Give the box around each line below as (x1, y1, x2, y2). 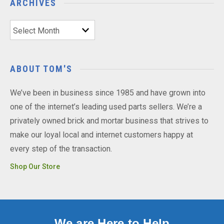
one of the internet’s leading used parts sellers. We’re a (10, 101, 202, 111)
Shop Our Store (10, 162, 60, 170)
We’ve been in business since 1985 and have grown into (10, 87, 205, 97)
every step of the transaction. (10, 143, 112, 153)
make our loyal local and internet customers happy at (10, 129, 193, 139)
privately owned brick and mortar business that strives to (10, 115, 208, 125)
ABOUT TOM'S (10, 63, 72, 74)
